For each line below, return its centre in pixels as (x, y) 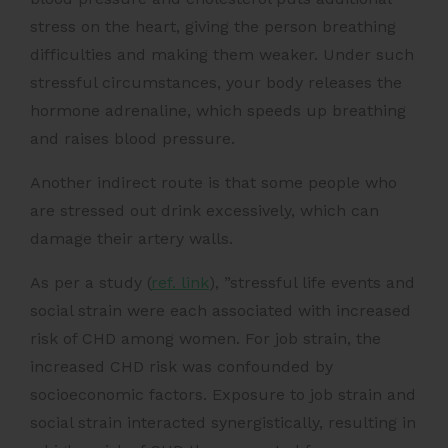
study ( (125, 283)
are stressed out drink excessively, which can (204, 211)
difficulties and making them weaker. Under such (222, 55)
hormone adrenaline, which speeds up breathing (218, 111)
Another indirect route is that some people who (213, 183)
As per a (64, 283)
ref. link (180, 283)
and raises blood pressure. (135, 139)
